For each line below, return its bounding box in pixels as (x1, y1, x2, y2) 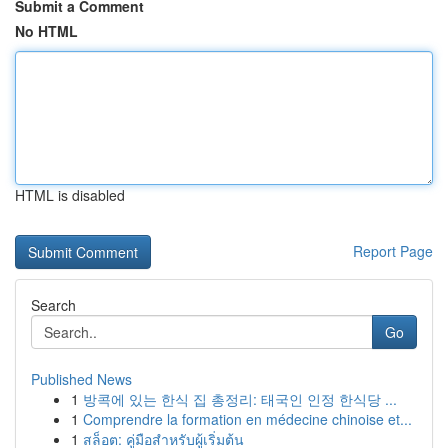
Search (31, 295, 76, 315)
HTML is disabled (15, 185, 125, 205)
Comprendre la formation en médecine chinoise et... (83, 409, 412, 429)
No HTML (15, 21, 78, 41)
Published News (31, 369, 132, 389)
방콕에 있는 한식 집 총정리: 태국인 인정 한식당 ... (83, 389, 397, 409)
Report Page (353, 241, 433, 261)
